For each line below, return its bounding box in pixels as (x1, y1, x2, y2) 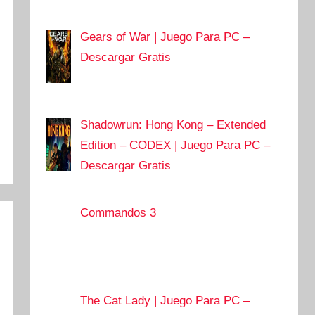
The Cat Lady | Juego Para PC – (80, 294, 250, 308)
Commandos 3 (80, 206, 157, 220)
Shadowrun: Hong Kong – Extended (80, 118, 266, 132)
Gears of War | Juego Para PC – (80, 30, 250, 44)
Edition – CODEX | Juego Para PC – (80, 139, 271, 153)
